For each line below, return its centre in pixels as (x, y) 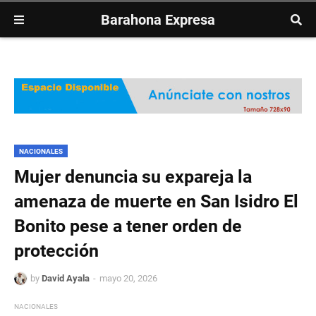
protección (56, 251)
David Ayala (66, 279)
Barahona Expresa (158, 20)
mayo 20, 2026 (128, 279)
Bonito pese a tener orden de (128, 226)
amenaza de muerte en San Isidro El (156, 202)
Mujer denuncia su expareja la (133, 177)
